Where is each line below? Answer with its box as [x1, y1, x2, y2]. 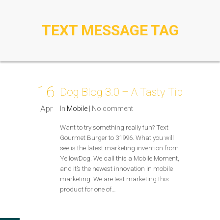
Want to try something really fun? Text [60, 123, 168, 131]
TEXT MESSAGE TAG [41, 22, 179, 39]
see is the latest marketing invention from [60, 144, 179, 152]
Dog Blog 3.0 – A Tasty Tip [60, 86, 183, 98]
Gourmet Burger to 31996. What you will [60, 134, 174, 141]
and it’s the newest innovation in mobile [60, 165, 173, 172]
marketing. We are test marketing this [60, 175, 169, 183]
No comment [92, 105, 133, 112]
